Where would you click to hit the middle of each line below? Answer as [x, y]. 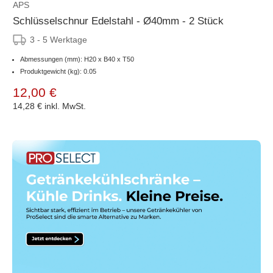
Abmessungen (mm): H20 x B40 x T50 [77, 59]
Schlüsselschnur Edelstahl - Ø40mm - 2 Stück [118, 21]
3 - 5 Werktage [58, 39]
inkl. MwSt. [65, 106]
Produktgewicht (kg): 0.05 [58, 71]
